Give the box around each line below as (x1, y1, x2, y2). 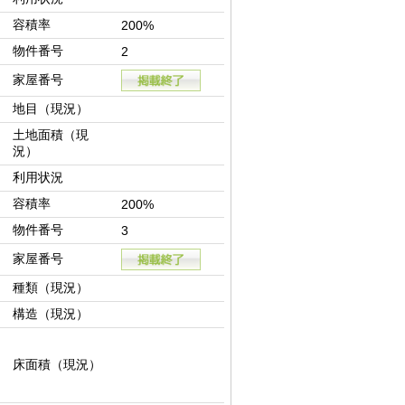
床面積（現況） (13, 357, 101, 372)
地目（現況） (13, 101, 89, 117)
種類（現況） (13, 280, 89, 296)
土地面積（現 (13, 127, 89, 143)
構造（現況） (13, 306, 89, 322)
